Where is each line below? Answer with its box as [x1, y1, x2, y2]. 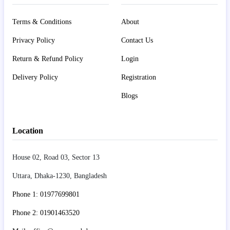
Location [12, 126, 43, 135]
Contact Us [121, 36, 153, 44]
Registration [121, 73, 156, 81]
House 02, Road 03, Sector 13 [12, 153, 100, 161]
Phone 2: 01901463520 [12, 208, 80, 217]
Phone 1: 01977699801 [12, 190, 80, 198]
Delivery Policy [12, 73, 58, 81]
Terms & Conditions [12, 17, 71, 26]
